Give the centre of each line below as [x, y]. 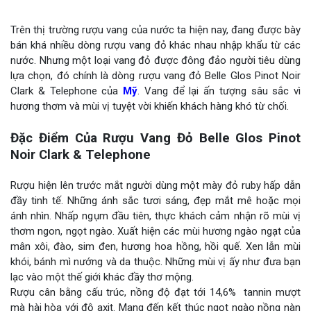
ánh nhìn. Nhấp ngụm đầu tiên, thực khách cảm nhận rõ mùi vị [155, 216]
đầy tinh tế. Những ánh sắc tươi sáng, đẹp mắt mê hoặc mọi [155, 200]
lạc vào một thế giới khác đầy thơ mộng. [102, 277]
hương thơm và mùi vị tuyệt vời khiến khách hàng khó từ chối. [150, 106]
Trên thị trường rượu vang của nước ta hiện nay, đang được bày [155, 30]
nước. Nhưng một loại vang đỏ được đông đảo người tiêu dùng [155, 60]
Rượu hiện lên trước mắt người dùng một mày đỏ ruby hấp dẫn [155, 185]
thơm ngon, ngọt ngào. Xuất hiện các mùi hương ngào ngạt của [155, 231]
